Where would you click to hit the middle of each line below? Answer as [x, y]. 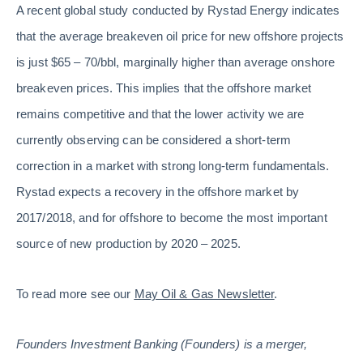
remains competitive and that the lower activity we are [160, 114]
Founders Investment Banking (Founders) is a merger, [162, 344]
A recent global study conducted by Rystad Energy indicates [178, 11]
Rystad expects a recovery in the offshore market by [158, 192]
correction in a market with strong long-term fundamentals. [173, 166]
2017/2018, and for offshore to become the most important [172, 218]
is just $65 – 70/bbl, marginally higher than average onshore [176, 62]
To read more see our [75, 294]
